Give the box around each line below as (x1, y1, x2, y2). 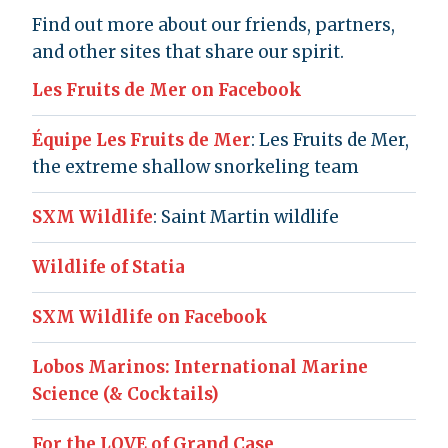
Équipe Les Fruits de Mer (32, 128, 251, 151)
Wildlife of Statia (32, 255, 185, 278)
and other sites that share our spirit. (32, 40, 344, 63)
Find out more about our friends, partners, (32, 13, 395, 36)
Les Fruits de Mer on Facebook (32, 78, 302, 101)
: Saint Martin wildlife (153, 205, 339, 228)
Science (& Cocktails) (32, 382, 219, 405)
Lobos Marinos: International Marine (32, 355, 368, 378)
